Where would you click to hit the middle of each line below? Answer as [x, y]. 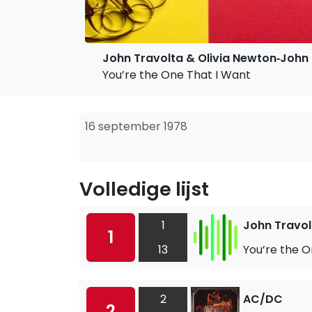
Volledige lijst [144, 189]
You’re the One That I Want [177, 75]
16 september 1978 [136, 126]
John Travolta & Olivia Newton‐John [205, 58]
